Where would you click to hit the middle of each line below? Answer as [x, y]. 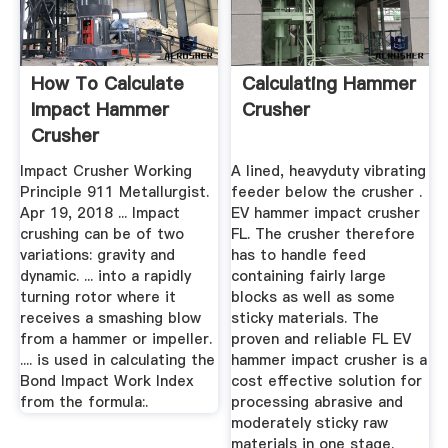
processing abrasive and [317, 402]
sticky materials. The [305, 318]
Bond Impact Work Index [106, 381]
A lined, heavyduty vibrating [329, 171]
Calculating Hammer [329, 84]
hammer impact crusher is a [329, 360]
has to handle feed [299, 255]
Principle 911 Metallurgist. [114, 192]
